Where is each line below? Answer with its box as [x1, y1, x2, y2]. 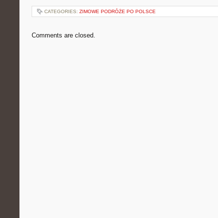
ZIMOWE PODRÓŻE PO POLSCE [79, 9, 156, 14]
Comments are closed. [32, 32, 95, 39]
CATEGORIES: [44, 9, 79, 14]
